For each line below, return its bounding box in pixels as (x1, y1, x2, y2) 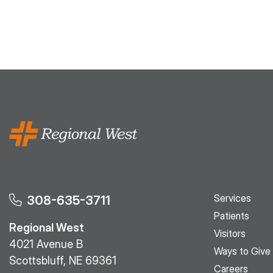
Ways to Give (214, 245, 271, 257)
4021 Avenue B (9, 238, 83, 250)
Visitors (214, 227, 246, 239)
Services (214, 192, 251, 204)
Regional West (9, 221, 84, 234)
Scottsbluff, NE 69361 (9, 254, 116, 267)
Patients (214, 210, 249, 222)
